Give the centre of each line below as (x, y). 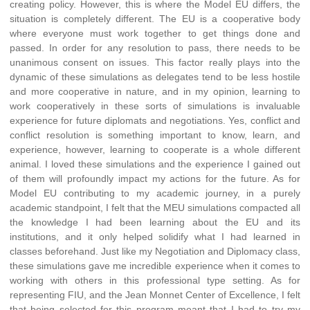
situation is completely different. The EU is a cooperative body (155, 18)
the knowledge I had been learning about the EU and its (155, 222)
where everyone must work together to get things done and (155, 33)
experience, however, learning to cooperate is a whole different (155, 149)
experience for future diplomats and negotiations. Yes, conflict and (155, 120)
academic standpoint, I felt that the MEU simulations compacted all (155, 207)
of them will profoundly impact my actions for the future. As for (155, 178)
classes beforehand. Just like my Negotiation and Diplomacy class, (155, 251)
